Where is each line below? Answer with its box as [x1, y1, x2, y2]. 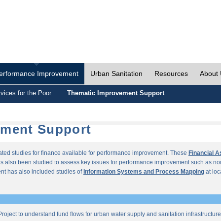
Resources [154, 70, 188, 77]
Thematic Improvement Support [67, 89, 164, 97]
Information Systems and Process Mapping [83, 168, 204, 175]
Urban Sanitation [90, 70, 143, 77]
